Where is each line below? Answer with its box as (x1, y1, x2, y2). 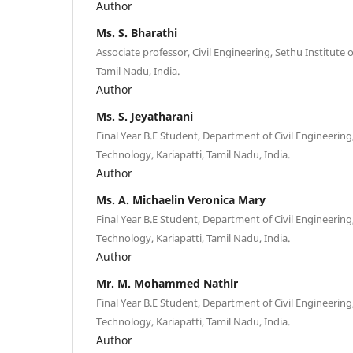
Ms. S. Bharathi (96, 24, 177, 40)
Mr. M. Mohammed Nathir (96, 275, 238, 291)
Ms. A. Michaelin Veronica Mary (96, 191, 266, 207)
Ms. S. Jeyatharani (96, 108, 193, 124)
